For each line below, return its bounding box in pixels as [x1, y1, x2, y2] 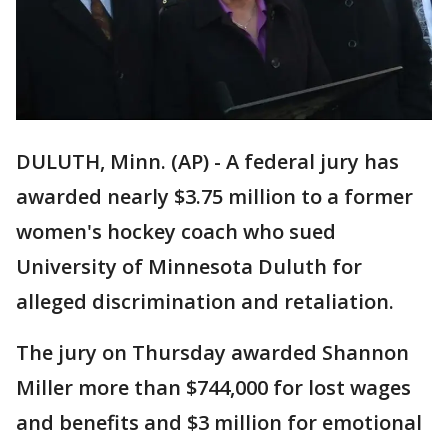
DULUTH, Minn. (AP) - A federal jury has [16, 148, 399, 176]
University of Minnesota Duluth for [16, 253, 362, 281]
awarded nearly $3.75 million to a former [16, 183, 413, 211]
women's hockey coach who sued [16, 218, 336, 246]
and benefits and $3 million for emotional [16, 409, 422, 437]
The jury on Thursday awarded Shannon [16, 339, 409, 367]
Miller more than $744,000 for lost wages [16, 374, 411, 402]
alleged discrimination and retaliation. [16, 288, 394, 316]
